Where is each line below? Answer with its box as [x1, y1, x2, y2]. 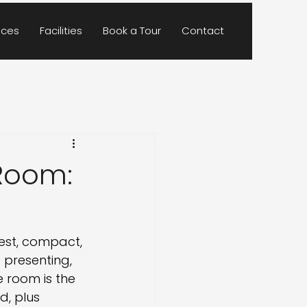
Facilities [39, 23, 82, 38]
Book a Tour [102, 23, 161, 38]
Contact [181, 23, 224, 38]
